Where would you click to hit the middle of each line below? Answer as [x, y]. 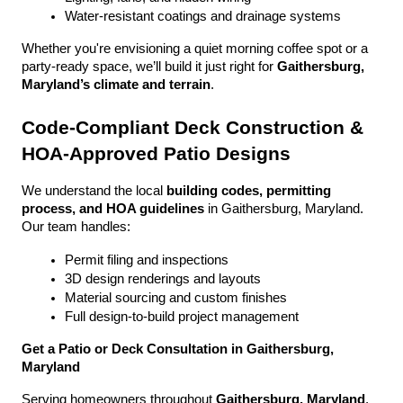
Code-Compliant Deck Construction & [193, 128]
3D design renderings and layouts [163, 279]
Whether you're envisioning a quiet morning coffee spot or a [195, 49]
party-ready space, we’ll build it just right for [149, 67]
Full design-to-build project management [182, 317]
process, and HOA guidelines [113, 209]
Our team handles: [76, 227]
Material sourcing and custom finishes [176, 298]
